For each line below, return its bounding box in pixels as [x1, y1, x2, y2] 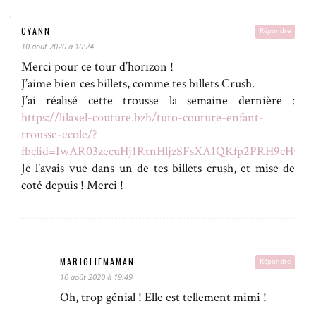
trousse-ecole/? [21, 126, 97, 142]
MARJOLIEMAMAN [60, 255, 135, 267]
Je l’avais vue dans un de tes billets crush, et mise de [21, 159, 295, 176]
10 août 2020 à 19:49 [60, 271, 133, 282]
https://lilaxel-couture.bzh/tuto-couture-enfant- [21, 109, 264, 126]
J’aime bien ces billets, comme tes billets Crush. [21, 75, 255, 92]
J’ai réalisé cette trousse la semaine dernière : [21, 92, 295, 109]
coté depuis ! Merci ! [21, 176, 123, 193]
